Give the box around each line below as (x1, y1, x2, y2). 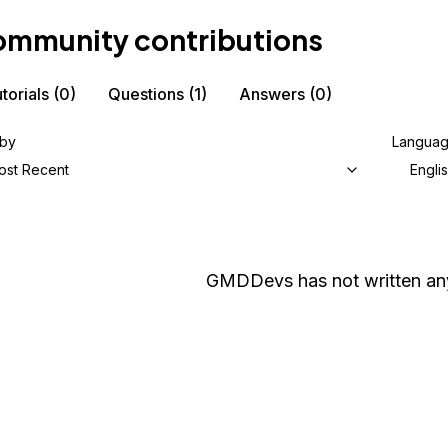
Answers (239, 84, 305, 104)
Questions (108, 84, 184, 104)
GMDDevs (205, 270, 293, 291)
